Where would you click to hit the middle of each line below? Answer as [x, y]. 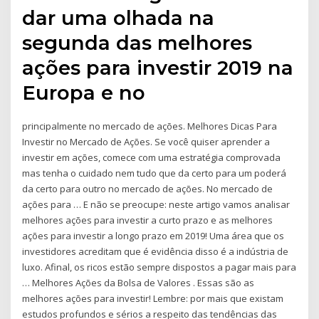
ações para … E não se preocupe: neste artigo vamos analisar [156, 205]
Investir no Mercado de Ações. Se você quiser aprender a [146, 142]
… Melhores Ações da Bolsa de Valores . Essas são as [138, 283]
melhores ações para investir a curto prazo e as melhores [148, 220]
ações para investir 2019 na [158, 68]
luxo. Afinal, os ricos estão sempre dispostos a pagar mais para [159, 267]
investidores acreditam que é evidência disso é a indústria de [156, 252]
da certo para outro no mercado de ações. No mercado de [148, 189]
